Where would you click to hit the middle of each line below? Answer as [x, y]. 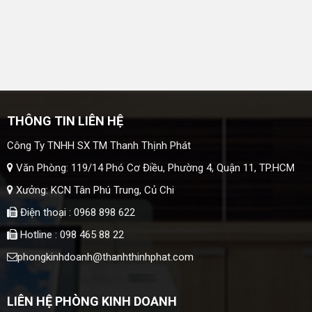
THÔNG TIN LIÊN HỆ [65, 121]
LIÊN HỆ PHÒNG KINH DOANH [92, 302]
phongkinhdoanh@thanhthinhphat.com [105, 257]
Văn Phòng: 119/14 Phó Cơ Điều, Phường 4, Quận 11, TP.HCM [154, 168]
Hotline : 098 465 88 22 [70, 235]
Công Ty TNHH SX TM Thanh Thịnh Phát [99, 146]
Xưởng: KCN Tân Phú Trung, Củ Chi [93, 190]
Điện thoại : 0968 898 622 [76, 213]
